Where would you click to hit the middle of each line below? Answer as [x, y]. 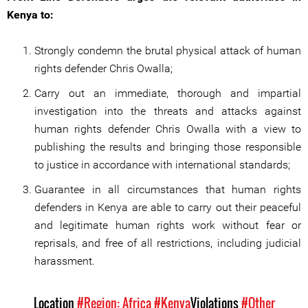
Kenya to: [30, 15]
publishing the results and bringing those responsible [168, 147]
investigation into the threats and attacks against [168, 111]
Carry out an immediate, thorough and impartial [168, 93]
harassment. [65, 261]
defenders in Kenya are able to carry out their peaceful [168, 207]
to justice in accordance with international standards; [162, 165]
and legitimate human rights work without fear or [168, 225]
